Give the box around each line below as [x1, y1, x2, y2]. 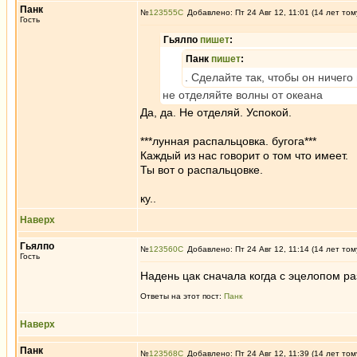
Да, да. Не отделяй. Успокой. [140, 106, 292, 119]
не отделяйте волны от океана [163, 88, 323, 101]
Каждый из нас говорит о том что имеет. [140, 149, 348, 162]
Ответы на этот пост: [140, 292, 224, 300]
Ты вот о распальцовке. [140, 163, 263, 176]
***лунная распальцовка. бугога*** [140, 135, 316, 147]
